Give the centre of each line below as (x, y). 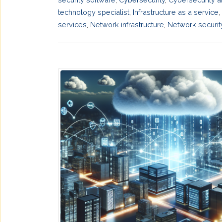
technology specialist (94, 12)
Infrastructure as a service (176, 12)
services (72, 24)
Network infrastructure (127, 24)
